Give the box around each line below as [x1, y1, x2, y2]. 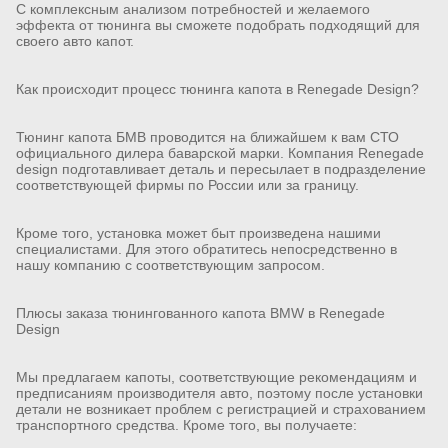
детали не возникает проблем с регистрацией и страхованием [16, 400, 426, 417]
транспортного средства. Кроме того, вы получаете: [16, 416, 357, 433]
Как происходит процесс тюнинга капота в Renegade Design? [16, 80, 419, 97]
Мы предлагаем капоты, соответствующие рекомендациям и [16, 368, 417, 385]
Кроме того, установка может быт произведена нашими [16, 224, 381, 241]
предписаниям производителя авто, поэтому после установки [16, 384, 423, 401]
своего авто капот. [16, 32, 134, 49]
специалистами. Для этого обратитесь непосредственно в [16, 240, 397, 257]
